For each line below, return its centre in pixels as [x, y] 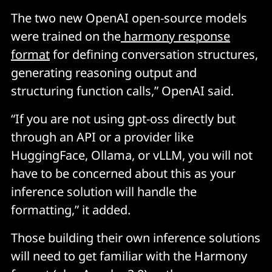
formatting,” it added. [71, 210]
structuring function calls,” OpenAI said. [122, 91]
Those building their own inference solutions [136, 238]
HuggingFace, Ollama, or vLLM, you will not [132, 155]
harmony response [177, 36]
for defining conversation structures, [154, 55]
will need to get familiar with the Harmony [129, 256]
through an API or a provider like [102, 137]
